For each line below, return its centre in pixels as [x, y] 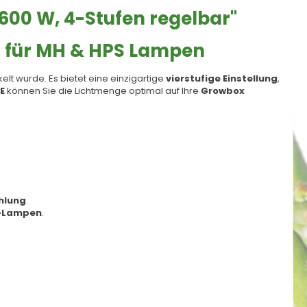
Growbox [223, 91]
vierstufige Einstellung [222, 78]
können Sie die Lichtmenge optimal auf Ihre [103, 91]
